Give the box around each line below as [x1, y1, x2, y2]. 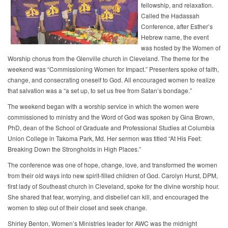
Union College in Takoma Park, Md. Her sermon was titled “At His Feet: [8, 134, 202, 143]
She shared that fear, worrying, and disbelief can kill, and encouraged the [8, 192, 209, 202]
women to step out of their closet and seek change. [8, 203, 147, 212]
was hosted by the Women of [141, 43, 220, 52]
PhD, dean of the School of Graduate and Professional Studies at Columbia [8, 123, 215, 132]
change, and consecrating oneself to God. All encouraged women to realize [8, 75, 215, 84]
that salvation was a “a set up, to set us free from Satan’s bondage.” [8, 86, 192, 95]
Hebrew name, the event [141, 33, 209, 42]
